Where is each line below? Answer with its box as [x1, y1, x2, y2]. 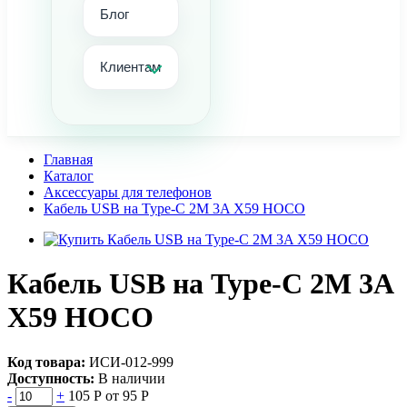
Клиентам [100, 57, 161, 76]
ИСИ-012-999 [85, 353, 174, 370]
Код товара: [7, 353, 85, 370]
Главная [44, 152, 93, 167]
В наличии [98, 370, 165, 386]
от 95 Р [105, 387, 149, 403]
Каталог [44, 168, 94, 184]
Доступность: [7, 370, 94, 386]
